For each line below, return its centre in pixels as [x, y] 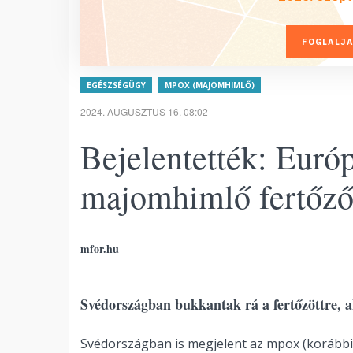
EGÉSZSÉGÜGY [116, 85]
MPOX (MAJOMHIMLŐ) [210, 85]
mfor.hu [100, 249]
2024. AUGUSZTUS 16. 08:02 [144, 111]
